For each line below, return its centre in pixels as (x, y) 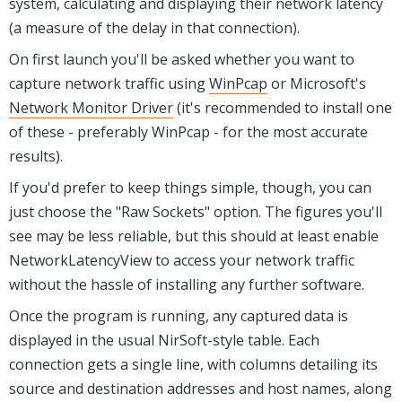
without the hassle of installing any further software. (187, 284)
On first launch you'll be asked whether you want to (182, 59)
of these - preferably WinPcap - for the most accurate (188, 131)
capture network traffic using (109, 83)
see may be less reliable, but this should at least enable (194, 236)
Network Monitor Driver (91, 107)
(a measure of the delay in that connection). (154, 27)
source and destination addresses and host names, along (201, 388)
